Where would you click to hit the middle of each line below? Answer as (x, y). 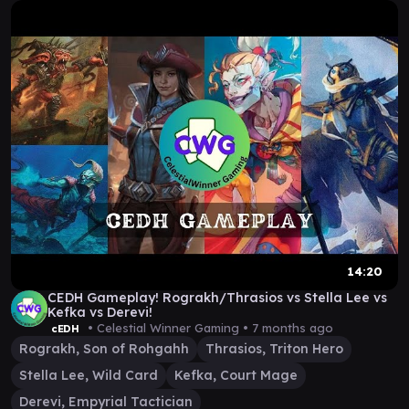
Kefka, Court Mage (236, 375)
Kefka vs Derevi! (100, 312)
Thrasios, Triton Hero (274, 349)
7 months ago (292, 328)
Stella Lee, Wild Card (89, 375)
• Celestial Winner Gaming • (168, 328)
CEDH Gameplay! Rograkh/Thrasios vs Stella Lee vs (217, 298)
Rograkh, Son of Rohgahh (104, 349)
